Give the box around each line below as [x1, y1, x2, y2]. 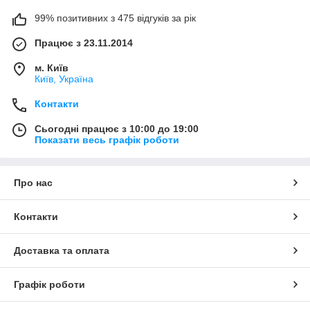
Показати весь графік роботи [35, 134, 179, 145]
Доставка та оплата [14, 244, 109, 256]
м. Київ [35, 62, 69, 73]
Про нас [14, 176, 53, 188]
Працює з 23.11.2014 [35, 37, 133, 48]
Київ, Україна [35, 73, 93, 84]
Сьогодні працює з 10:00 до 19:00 [35, 122, 199, 134]
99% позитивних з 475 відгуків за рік [35, 12, 196, 24]
